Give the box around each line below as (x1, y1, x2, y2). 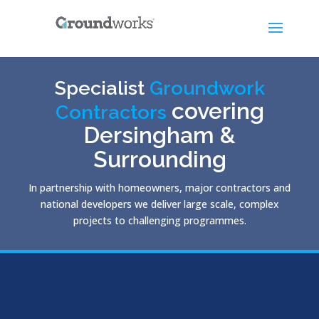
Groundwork (149, 77, 265, 99)
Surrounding (93, 146, 226, 172)
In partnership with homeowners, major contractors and (28, 181, 291, 194)
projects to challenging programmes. (73, 214, 246, 227)
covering (171, 98, 264, 124)
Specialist (54, 77, 150, 99)
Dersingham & (83, 122, 236, 148)
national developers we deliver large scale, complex (40, 197, 279, 211)
